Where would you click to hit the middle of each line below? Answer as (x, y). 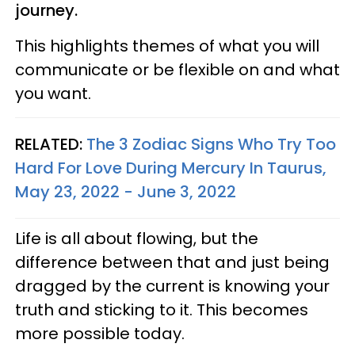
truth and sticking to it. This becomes (162, 309)
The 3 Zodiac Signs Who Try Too (211, 144)
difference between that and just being (172, 262)
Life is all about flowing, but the (137, 238)
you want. (53, 93)
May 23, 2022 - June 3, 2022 (126, 191)
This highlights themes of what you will (167, 46)
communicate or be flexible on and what (177, 69)
